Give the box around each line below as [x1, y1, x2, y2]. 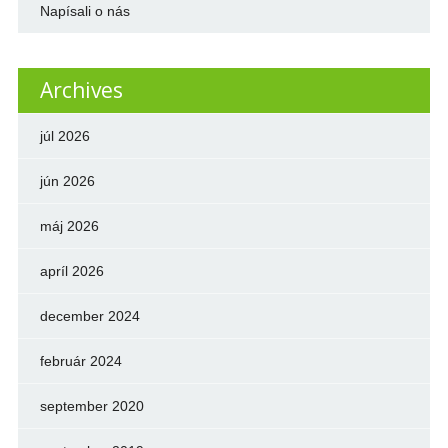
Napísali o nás [39, 3, 130, 20]
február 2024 [39, 353, 122, 370]
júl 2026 [39, 128, 90, 145]
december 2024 [39, 308, 140, 325]
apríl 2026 [39, 263, 104, 280]
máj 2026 [39, 218, 99, 235]
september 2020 [39, 398, 144, 415]
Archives [39, 76, 123, 105]
